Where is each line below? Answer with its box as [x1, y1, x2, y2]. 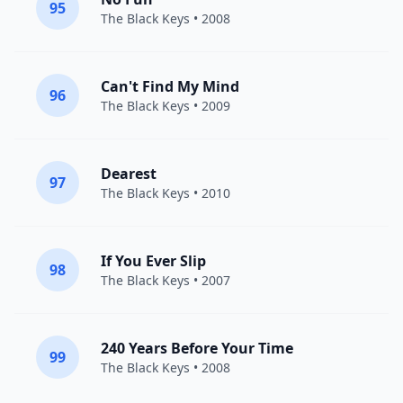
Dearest [101, 164, 157, 184]
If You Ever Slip [101, 251, 206, 271]
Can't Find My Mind [101, 76, 239, 96]
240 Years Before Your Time [101, 338, 293, 358]
